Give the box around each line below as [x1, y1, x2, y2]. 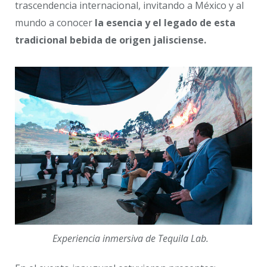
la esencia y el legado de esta [95, 16, 235, 30]
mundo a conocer [15, 16, 95, 30]
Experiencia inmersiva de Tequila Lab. [52, 232, 209, 246]
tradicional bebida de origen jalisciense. [15, 33, 209, 47]
